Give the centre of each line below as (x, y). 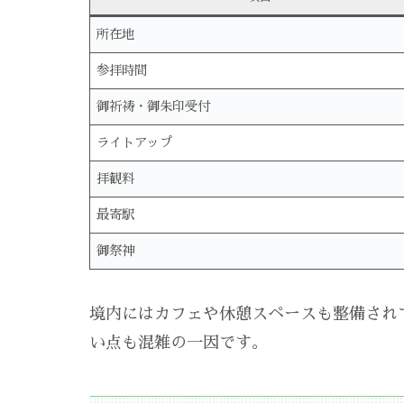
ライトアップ (135, 143)
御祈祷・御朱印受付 (154, 107)
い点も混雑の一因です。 (179, 342)
